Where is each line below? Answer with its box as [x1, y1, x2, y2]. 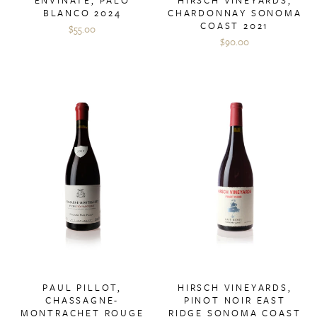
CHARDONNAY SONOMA [167, 5, 302, 20]
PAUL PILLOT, [42, 279, 122, 294]
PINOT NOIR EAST [183, 292, 286, 307]
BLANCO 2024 [42, 5, 122, 20]
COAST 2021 [200, 18, 270, 33]
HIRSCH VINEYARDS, [177, 279, 292, 294]
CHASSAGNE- [45, 292, 120, 307]
